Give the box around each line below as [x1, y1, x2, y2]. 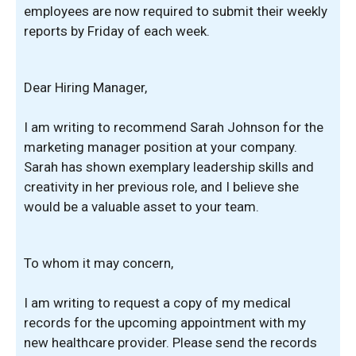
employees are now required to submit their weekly [24, 3, 327, 19]
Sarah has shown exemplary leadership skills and [24, 159, 314, 175]
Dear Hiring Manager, [24, 79, 147, 95]
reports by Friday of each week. [24, 23, 210, 39]
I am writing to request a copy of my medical [24, 295, 291, 311]
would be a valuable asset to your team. [24, 199, 259, 215]
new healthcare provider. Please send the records [24, 335, 317, 350]
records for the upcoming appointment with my [24, 315, 306, 331]
